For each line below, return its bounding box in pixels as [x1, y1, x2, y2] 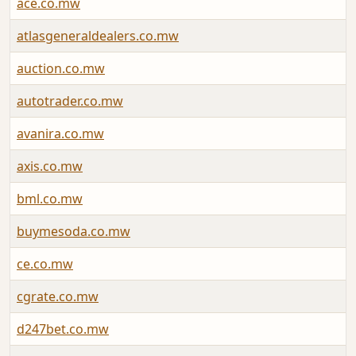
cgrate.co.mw [17, 288, 99, 306]
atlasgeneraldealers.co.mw [17, 27, 179, 45]
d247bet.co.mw [17, 320, 109, 339]
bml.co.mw [17, 190, 83, 208]
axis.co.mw [17, 157, 83, 176]
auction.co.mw [17, 60, 105, 78]
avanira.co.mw [17, 125, 104, 143]
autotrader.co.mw [17, 92, 123, 110]
